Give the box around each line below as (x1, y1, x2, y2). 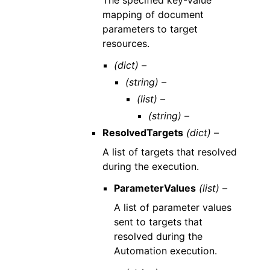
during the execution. (102, 160, 199, 172)
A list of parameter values (113, 201, 231, 213)
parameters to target (102, 22, 198, 35)
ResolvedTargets (102, 126, 183, 139)
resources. (102, 37, 149, 49)
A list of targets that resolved (102, 145, 237, 158)
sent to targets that (113, 215, 202, 228)
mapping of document (102, 8, 204, 20)
